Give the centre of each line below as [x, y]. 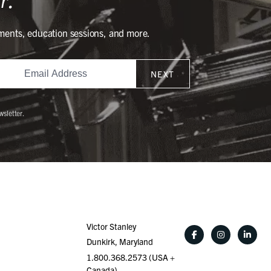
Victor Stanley [111, 226]
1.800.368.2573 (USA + [130, 257]
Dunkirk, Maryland [119, 242]
